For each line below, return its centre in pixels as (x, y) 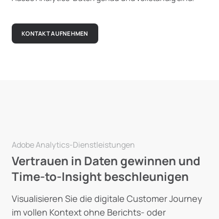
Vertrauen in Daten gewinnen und (106, 161)
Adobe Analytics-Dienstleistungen (73, 145)
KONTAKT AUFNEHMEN (55, 33)
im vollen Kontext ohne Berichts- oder (89, 212)
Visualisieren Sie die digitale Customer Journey (107, 198)
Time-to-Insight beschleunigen (100, 176)
